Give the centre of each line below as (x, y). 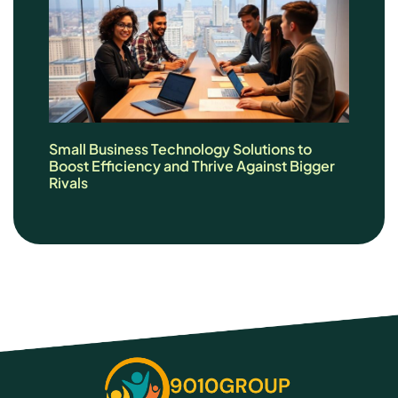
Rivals (68, 182)
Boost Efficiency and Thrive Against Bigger (192, 165)
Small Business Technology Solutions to (180, 148)
